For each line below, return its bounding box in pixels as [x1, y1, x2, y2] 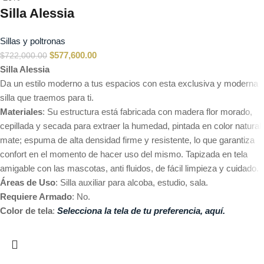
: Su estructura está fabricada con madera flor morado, [42, 107, 252, 117]
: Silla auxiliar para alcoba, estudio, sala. [55, 177, 208, 188]
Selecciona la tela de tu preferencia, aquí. [57, 206, 225, 216]
